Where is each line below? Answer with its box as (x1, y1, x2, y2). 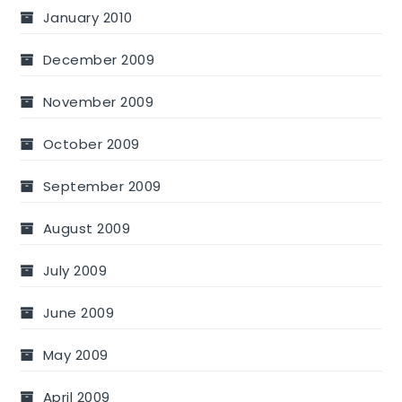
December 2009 (42, 49, 155, 69)
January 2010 (42, 7, 133, 27)
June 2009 (42, 302, 115, 322)
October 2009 (42, 134, 140, 153)
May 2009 (42, 345, 109, 364)
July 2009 (42, 260, 108, 280)
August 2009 (42, 218, 131, 238)
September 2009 (42, 176, 162, 196)
